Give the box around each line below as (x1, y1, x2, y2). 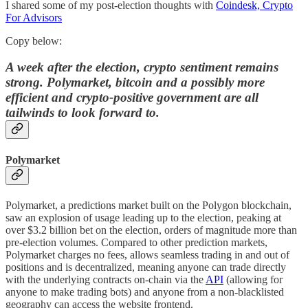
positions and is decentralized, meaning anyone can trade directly (5, 261, 286, 273)
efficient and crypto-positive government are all (5, 90, 258, 105)
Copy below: (5, 34, 62, 47)
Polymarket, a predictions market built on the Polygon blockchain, (5, 199, 291, 211)
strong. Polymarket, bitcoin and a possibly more (5, 75, 265, 90)
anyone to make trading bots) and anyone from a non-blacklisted (5, 285, 284, 298)
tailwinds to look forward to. (5, 105, 159, 120)
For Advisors (5, 11, 62, 23)
